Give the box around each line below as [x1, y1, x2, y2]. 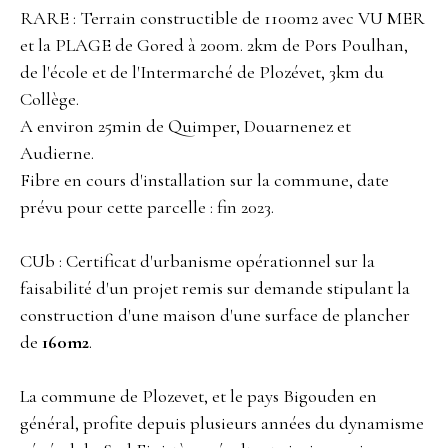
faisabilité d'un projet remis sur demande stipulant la [20, 276, 410, 299]
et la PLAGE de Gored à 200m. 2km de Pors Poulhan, [20, 33, 408, 56]
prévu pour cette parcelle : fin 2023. [20, 195, 274, 218]
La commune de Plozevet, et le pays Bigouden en [20, 384, 377, 407]
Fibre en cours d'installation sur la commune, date [20, 168, 389, 191]
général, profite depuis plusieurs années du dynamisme [20, 411, 424, 434]
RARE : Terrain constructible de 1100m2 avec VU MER [20, 6, 425, 29]
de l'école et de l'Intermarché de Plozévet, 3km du [20, 60, 384, 83]
